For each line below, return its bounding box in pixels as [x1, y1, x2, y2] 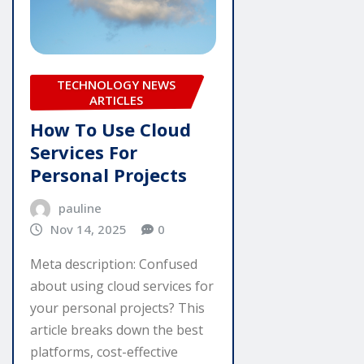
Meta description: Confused [30, 255, 197, 274]
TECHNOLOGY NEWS [57, 76, 176, 93]
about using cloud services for [30, 277, 214, 296]
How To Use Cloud [30, 117, 191, 142]
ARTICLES [89, 91, 144, 108]
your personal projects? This [30, 299, 205, 318]
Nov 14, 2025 [50, 221, 127, 238]
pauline [58, 200, 102, 217]
